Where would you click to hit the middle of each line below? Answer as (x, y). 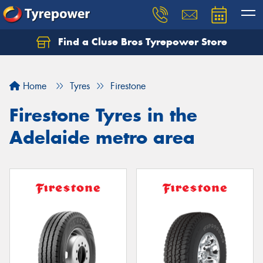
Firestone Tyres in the (103, 115)
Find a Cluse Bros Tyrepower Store (141, 42)
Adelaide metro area (102, 137)
